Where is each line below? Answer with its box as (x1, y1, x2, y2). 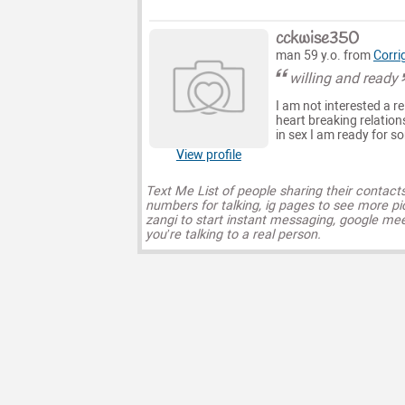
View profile (175, 146, 241, 163)
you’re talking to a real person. (145, 226, 321, 242)
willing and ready (289, 69, 399, 87)
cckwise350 (275, 26, 359, 51)
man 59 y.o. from (275, 47, 373, 63)
